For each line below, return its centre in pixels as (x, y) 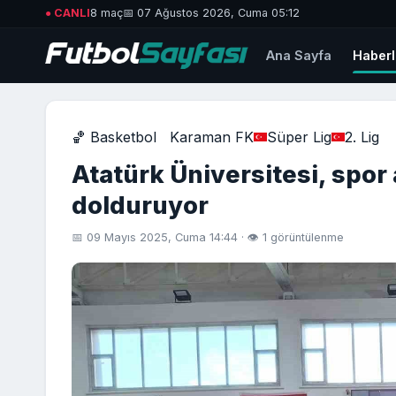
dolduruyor (140, 205)
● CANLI (68, 13)
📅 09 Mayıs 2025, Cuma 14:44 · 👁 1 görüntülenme (207, 238)
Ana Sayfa (299, 56)
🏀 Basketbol (114, 137)
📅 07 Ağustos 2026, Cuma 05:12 (212, 13)
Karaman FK (211, 137)
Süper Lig (299, 137)
